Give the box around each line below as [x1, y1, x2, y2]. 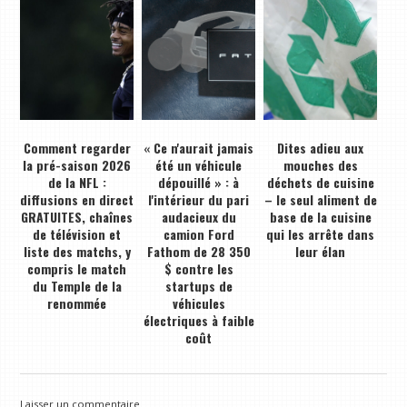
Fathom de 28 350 [146, 241, 251, 261]
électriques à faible [143, 310, 254, 330]
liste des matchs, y [23, 241, 131, 261]
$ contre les [164, 258, 233, 278]
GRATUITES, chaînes [21, 206, 134, 226]
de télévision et [33, 223, 122, 243]
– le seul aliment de [263, 189, 377, 209]
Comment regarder [23, 137, 131, 157]
